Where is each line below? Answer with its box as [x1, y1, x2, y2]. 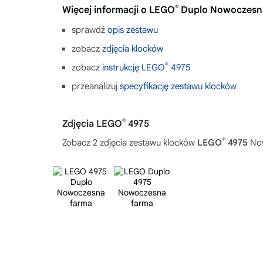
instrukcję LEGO [102, 62, 165, 73]
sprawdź [72, 24, 107, 35]
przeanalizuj [72, 80, 120, 92]
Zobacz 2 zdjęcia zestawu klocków [62, 137, 197, 148]
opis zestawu [107, 24, 158, 35]
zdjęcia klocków [102, 43, 163, 54]
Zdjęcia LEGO [62, 117, 122, 130]
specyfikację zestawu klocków [120, 80, 237, 92]
